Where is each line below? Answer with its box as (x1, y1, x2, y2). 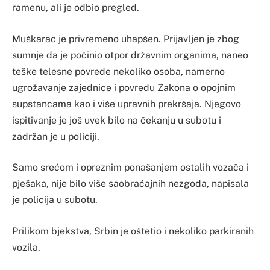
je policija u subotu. (12, 194, 98, 206)
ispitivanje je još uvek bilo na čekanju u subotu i (12, 114, 221, 126)
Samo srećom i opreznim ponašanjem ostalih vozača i (12, 162, 249, 174)
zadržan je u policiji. (12, 130, 99, 142)
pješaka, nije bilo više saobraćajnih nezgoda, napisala (12, 178, 249, 190)
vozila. (12, 241, 40, 253)
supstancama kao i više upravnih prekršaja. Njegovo (12, 98, 241, 110)
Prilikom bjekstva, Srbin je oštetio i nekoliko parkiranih (12, 225, 254, 237)
